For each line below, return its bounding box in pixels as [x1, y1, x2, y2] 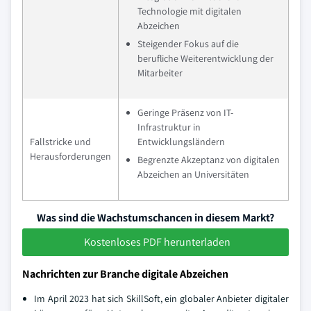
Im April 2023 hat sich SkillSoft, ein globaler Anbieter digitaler [34, 292, 289, 305]
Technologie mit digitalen [137, 5, 242, 17]
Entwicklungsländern [137, 135, 225, 148]
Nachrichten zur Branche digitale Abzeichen [22, 267, 228, 281]
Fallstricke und [30, 135, 91, 148]
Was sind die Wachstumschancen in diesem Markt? [37, 210, 274, 225]
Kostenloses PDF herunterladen [83, 235, 230, 249]
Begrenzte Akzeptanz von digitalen [137, 153, 280, 166]
